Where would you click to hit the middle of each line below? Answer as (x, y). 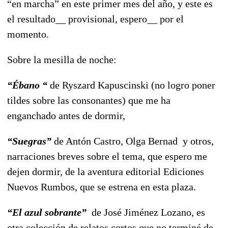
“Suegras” (29, 141)
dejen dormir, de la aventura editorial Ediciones (106, 171)
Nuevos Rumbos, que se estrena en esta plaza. (102, 187)
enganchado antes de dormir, (66, 115)
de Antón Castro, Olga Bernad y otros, (133, 141)
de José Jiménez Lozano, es (146, 212)
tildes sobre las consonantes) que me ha (89, 100)
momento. (28, 34)
